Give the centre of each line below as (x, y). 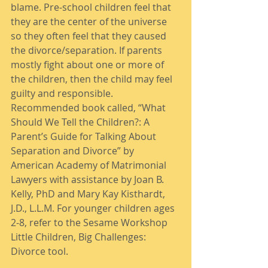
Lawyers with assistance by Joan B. (89, 179)
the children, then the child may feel (93, 79)
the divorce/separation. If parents (88, 50)
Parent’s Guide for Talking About (85, 136)
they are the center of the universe (90, 22)
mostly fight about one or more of (89, 65)
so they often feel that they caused (90, 36)
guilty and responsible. (63, 93)
